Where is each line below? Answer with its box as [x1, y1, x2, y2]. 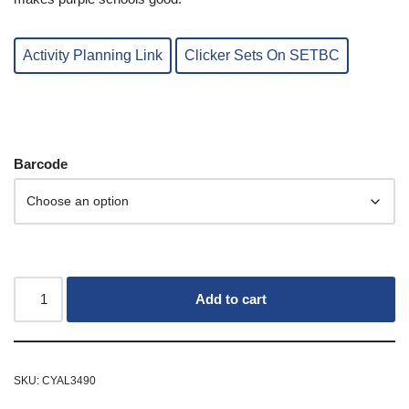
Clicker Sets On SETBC [184, 47, 340, 63]
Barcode [14, 155, 68, 172]
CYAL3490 [42, 373, 96, 387]
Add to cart [195, 290, 267, 307]
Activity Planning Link [23, 47, 163, 63]
